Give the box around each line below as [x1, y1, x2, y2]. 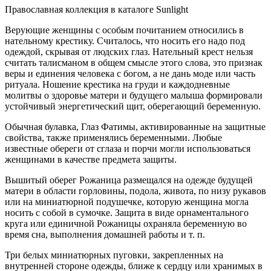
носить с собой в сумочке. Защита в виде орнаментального [5, 207, 249, 218]
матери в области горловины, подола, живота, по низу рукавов [5, 186, 266, 197]
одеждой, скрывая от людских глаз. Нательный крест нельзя [5, 47, 253, 57]
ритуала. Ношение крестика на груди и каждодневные [5, 79, 230, 90]
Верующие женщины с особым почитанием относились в [5, 25, 244, 36]
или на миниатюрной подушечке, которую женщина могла [5, 197, 249, 207]
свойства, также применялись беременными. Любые [5, 132, 222, 143]
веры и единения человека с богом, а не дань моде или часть [5, 68, 255, 79]
